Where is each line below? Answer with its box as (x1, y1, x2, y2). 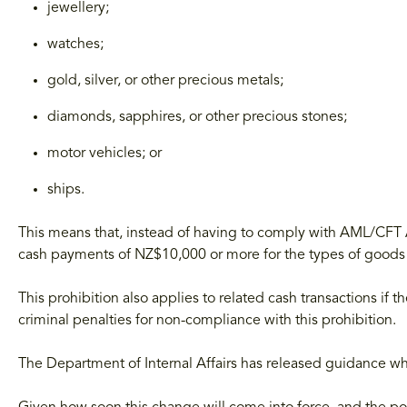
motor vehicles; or (47, 146, 162, 162)
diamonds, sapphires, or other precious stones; (47, 110, 347, 125)
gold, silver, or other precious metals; (47, 74, 283, 89)
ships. (47, 183, 84, 198)
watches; (47, 37, 104, 53)
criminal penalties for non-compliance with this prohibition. (18, 313, 396, 329)
